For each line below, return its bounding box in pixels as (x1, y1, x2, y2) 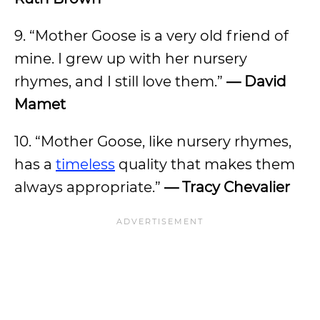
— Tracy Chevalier (164, 179, 290, 196)
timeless (56, 156, 115, 173)
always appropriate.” (14, 179, 164, 196)
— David (226, 73, 286, 90)
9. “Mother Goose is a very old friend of (14, 27, 289, 44)
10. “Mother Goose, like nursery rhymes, (14, 133, 291, 150)
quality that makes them (115, 156, 295, 173)
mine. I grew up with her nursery (14, 50, 247, 67)
